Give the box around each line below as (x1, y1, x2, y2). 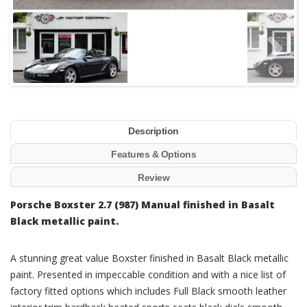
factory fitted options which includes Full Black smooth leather (10, 284, 286, 298)
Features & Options (111, 149, 196, 160)
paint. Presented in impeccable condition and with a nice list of (10, 268, 286, 282)
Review (138, 172, 169, 184)
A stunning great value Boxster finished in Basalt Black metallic (10, 251, 288, 265)
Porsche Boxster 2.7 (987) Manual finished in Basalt (10, 198, 275, 212)
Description (128, 125, 179, 137)
